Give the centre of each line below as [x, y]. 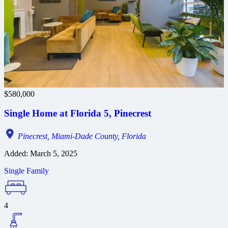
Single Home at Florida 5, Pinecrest [78, 113]
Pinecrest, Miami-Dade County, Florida [81, 136]
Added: [16, 153]
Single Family [26, 170]
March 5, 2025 [53, 153]
